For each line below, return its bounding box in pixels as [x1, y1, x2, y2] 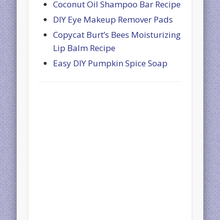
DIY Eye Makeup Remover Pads [53, 13, 173, 25]
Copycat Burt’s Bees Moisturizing [53, 28, 181, 40]
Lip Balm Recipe [53, 42, 116, 54]
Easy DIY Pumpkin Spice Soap [53, 57, 168, 69]
